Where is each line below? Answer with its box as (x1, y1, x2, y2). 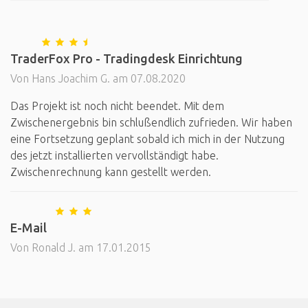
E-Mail (10, 221, 47, 234)
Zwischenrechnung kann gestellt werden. (10, 166, 211, 178)
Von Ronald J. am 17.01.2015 (10, 241, 151, 254)
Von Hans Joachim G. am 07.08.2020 (10, 72, 186, 85)
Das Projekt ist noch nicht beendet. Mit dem (10, 100, 224, 112)
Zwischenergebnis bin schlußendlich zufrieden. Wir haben (10, 116, 292, 129)
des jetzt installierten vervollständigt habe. (10, 149, 219, 162)
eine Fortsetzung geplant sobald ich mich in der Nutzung (10, 133, 285, 145)
